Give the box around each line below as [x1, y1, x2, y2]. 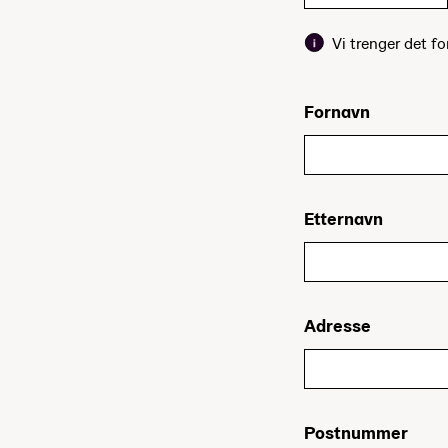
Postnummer [304, 421, 408, 445]
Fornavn [304, 99, 370, 123]
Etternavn [304, 207, 383, 231]
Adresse [304, 314, 371, 338]
